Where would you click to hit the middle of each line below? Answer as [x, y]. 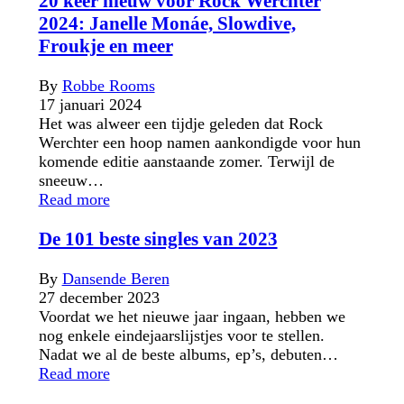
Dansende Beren [115, 279]
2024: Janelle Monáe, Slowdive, [167, 23]
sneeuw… [71, 180]
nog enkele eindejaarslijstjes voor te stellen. [181, 335]
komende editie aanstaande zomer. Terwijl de [186, 161]
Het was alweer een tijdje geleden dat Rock [180, 123]
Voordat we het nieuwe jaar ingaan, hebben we [192, 317]
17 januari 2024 [90, 104]
